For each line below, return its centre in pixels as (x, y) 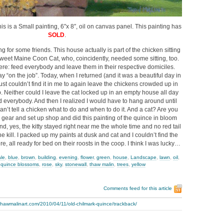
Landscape (143, 157)
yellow (138, 164)
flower (87, 157)
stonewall (76, 164)
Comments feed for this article (138, 188)
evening (68, 157)
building (47, 157)
